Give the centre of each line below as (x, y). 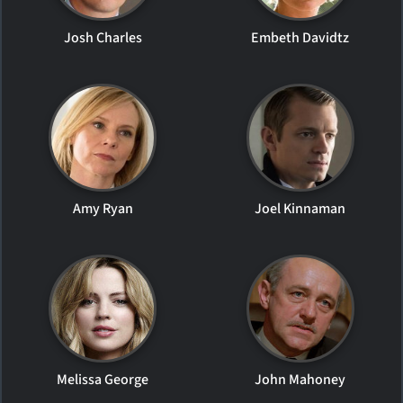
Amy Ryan (103, 209)
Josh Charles (103, 38)
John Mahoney (300, 380)
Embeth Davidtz (300, 38)
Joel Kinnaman (300, 209)
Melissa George (103, 380)
